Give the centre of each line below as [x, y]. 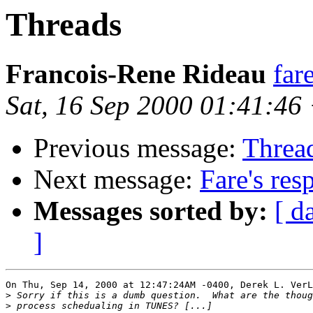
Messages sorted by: [151, 211]
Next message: [117, 180]
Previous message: [138, 148]
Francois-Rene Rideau [136, 74]
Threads [64, 24]
